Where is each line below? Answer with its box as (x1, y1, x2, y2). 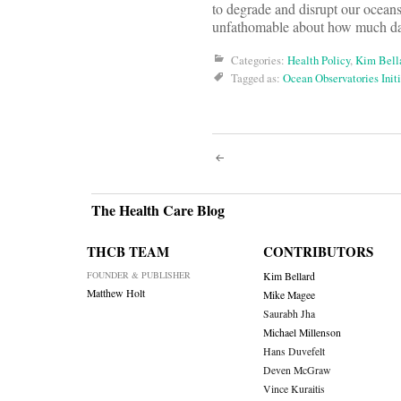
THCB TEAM (87, 242, 169, 262)
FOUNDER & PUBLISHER (87, 269, 191, 282)
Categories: (231, 52, 287, 69)
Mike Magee (262, 288, 315, 303)
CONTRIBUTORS (262, 242, 373, 262)
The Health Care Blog (91, 200, 225, 221)
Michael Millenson (262, 326, 341, 340)
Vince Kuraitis (262, 382, 325, 397)
